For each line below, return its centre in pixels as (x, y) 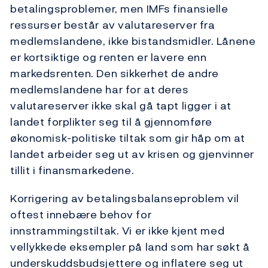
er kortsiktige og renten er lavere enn (109, 57)
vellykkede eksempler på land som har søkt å (130, 247)
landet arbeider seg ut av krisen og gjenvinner (132, 154)
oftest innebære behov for (81, 215)
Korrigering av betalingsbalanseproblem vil (125, 199)
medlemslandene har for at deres (100, 90)
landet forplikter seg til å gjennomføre (111, 122)
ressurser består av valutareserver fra (113, 25)
